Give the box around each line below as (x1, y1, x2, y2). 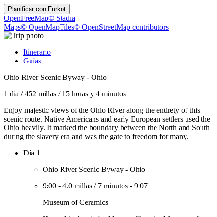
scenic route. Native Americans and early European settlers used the (4, 115, 210, 123)
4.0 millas (62, 182, 92, 190)
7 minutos (98, 182, 128, 190)
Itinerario (23, 48, 51, 56)
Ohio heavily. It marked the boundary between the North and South (4, 124, 210, 132)
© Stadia (48, 14, 75, 22)
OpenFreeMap (4, 14, 48, 22)
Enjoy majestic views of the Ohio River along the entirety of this (4, 106, 200, 114)
